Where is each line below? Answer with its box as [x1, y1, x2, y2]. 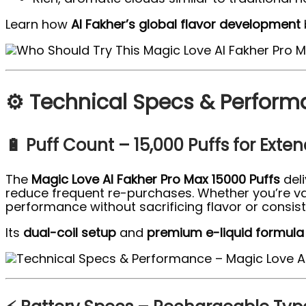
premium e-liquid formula [147, 224, 304, 242]
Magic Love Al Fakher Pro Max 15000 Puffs [31, 171, 280, 189]
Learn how [5, 16, 71, 33]
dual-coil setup [23, 224, 116, 242]
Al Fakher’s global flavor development [71, 16, 301, 33]
